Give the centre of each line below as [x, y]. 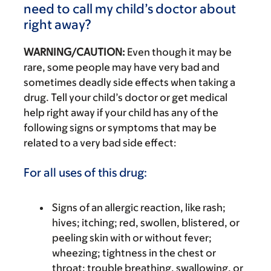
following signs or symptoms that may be [120, 127]
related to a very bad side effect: [100, 142]
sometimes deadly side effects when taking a [129, 82]
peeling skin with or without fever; [132, 238]
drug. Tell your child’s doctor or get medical [126, 97]
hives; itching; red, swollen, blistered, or [146, 223]
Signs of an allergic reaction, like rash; [139, 207]
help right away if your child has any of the [121, 112]
